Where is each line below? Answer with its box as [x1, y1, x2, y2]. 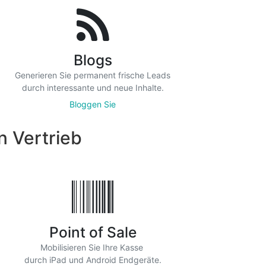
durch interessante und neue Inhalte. [21, 83, 164, 93]
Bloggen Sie [69, 99, 116, 109]
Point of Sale [49, 223, 137, 241]
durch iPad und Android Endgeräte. [24, 255, 161, 265]
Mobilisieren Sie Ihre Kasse [40, 242, 145, 252]
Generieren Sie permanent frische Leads [15, 70, 170, 80]
